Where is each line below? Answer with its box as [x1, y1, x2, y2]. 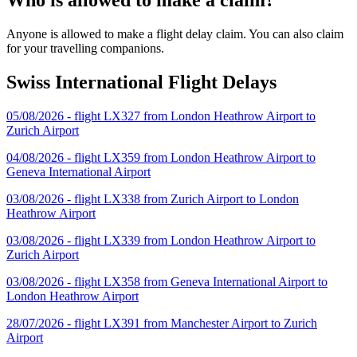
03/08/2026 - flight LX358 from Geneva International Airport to [6, 274, 328, 288]
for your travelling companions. [6, 41, 164, 55]
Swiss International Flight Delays [6, 71, 277, 92]
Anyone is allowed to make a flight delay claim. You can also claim [6, 26, 343, 41]
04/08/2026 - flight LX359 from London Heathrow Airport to [6, 150, 316, 164]
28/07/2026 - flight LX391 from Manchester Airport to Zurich [6, 316, 317, 330]
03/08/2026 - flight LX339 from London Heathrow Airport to [6, 233, 316, 247]
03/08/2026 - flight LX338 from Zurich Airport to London [6, 191, 299, 206]
